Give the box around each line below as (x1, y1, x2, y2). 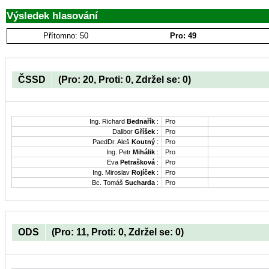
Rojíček (131, 168, 155, 176)
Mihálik (133, 148, 155, 156)
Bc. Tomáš (92, 178, 125, 186)
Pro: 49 (169, 31, 196, 40)
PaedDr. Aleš (92, 138, 131, 145)
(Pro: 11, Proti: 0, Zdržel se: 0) (52, 227, 184, 238)
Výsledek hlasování (7, 10, 98, 22)
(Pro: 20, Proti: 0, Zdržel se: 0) (58, 74, 191, 85)
